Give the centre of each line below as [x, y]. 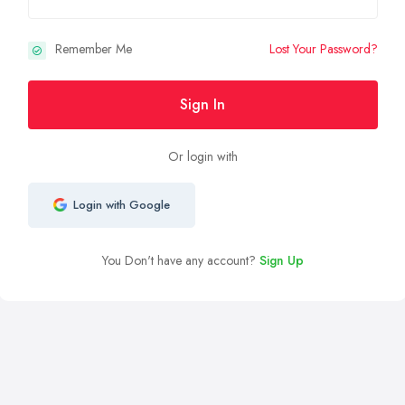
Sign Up [281, 260]
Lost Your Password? [323, 49]
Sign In [202, 104]
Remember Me [93, 49]
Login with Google [121, 205]
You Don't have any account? [180, 260]
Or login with [202, 156]
